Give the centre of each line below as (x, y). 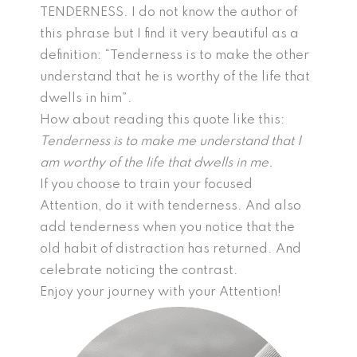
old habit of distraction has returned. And (171, 249)
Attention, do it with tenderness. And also (171, 206)
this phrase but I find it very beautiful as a (169, 34)
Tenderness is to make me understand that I (171, 142)
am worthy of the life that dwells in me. (157, 163)
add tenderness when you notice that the (167, 228)
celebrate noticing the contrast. (139, 271)
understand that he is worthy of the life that (175, 77)
